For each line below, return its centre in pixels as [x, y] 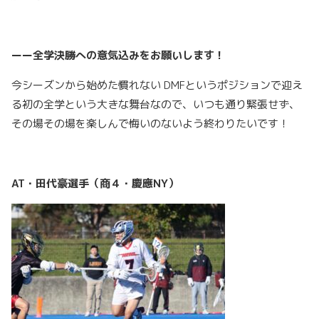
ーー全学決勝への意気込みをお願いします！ [118, 56]
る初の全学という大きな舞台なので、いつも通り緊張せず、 [156, 105]
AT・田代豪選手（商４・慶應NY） [95, 184]
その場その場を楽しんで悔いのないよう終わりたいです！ [150, 124]
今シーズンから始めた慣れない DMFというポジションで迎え [157, 85]
